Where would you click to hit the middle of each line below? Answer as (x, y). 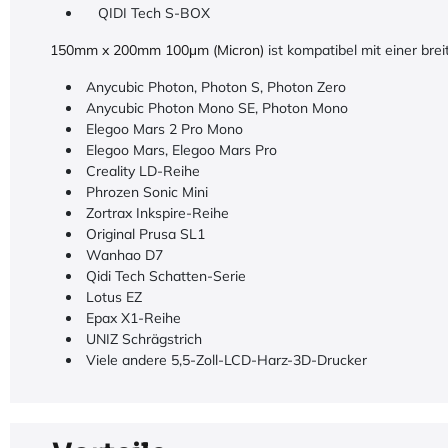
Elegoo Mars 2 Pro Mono (162, 129)
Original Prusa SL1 (143, 234)
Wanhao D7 (122, 255)
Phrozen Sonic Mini (145, 192)
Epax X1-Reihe (131, 318)
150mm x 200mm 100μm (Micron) (159, 50)
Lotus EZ (112, 297)
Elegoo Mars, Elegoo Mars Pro (179, 150)
